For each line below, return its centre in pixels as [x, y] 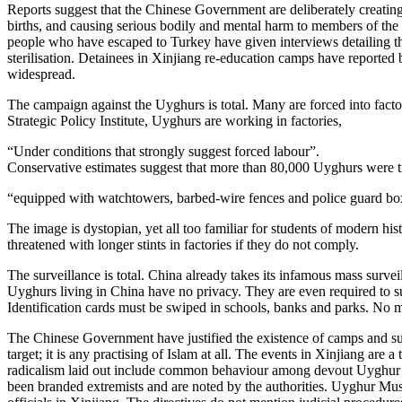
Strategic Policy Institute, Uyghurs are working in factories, [175, 120]
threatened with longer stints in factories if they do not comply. [183, 244]
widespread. [41, 74]
